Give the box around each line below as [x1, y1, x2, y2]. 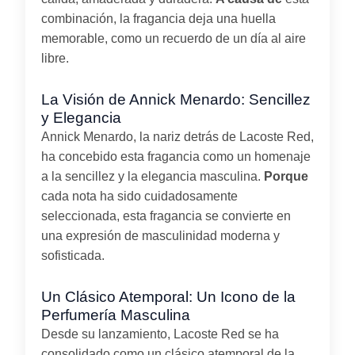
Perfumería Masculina [41, 306, 190, 323]
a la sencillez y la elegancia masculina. [41, 169, 264, 183]
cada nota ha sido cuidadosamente [41, 189, 238, 203]
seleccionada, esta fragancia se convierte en [41, 208, 291, 223]
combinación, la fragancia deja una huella [41, 11, 276, 25]
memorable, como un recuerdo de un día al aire [41, 31, 306, 45]
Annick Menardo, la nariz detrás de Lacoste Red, [41, 129, 314, 143]
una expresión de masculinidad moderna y [41, 228, 280, 242]
